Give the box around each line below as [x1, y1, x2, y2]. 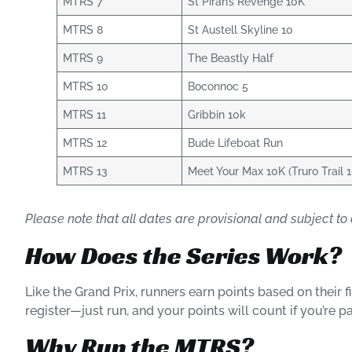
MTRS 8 [63, 23, 104, 37]
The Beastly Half [188, 51, 274, 65]
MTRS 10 [63, 79, 109, 93]
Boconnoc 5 [188, 79, 249, 93]
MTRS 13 [63, 164, 108, 178]
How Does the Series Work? [25, 239, 342, 271]
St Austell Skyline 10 [188, 23, 294, 37]
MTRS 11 [63, 108, 107, 122]
